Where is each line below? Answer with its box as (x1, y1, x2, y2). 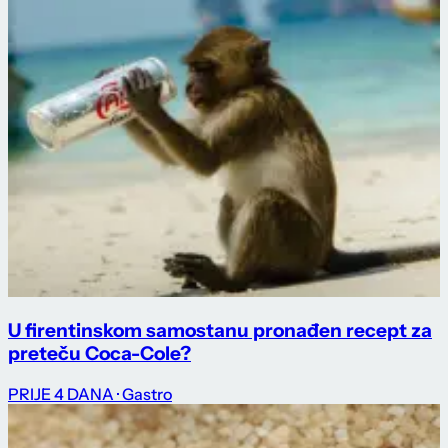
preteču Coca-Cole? (8, 342, 191, 366)
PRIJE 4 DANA (8, 383, 114, 404)
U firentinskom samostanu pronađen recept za (8, 319, 432, 343)
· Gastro (117, 383, 172, 404)
